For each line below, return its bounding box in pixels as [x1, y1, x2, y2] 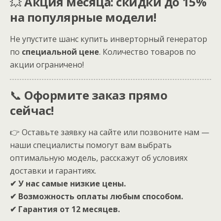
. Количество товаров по [99, 46, 196, 57]
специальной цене [22, 46, 99, 57]
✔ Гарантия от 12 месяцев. [10, 204, 120, 215]
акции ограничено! [10, 59, 84, 70]
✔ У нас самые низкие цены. [10, 178, 126, 189]
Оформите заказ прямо [24, 87, 168, 103]
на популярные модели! [10, 9, 156, 25]
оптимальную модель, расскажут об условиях [10, 152, 187, 163]
